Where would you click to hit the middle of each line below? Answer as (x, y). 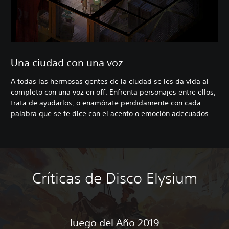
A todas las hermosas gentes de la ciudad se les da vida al (110, 82)
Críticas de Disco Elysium (114, 178)
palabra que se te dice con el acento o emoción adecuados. (111, 114)
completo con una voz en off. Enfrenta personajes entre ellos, (113, 92)
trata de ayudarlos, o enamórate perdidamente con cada (106, 103)
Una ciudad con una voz (67, 63)
